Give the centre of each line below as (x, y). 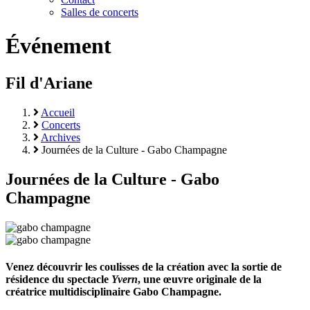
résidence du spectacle (58, 279)
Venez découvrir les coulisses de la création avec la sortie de (144, 266)
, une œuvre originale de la (200, 279)
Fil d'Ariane (49, 83)
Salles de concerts (100, 12)
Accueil (58, 112)
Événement (58, 46)
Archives (61, 137)
